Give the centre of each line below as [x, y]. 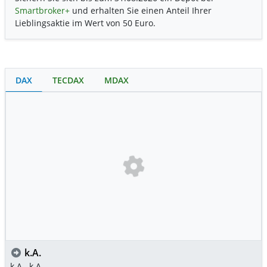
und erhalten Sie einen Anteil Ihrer [141, 11]
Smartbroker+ [42, 11]
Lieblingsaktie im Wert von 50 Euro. [85, 23]
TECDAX [68, 80]
